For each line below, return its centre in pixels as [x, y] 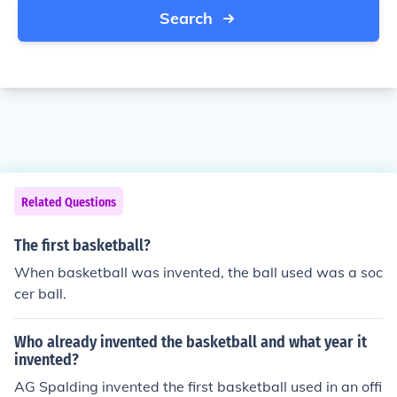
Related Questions [69, 202]
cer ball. [40, 293]
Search [186, 18]
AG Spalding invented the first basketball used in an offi [198, 386]
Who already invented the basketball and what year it [191, 342]
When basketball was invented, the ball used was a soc [198, 272]
